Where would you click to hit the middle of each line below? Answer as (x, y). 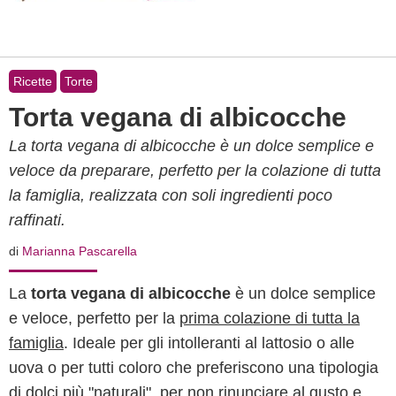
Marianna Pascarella (80, 251)
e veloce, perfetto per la (94, 318)
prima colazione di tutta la (270, 318)
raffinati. (37, 220)
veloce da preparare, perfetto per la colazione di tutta (195, 171)
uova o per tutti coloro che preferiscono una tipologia (194, 368)
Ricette (33, 81)
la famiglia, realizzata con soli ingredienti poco (171, 195)
